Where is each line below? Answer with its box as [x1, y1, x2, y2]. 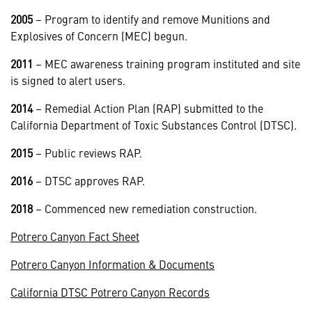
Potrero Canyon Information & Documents [10, 256, 214, 272]
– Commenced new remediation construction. [36, 200, 257, 216]
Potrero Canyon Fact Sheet [10, 228, 139, 244]
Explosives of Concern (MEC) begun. [10, 27, 187, 43]
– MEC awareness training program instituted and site [33, 55, 300, 71]
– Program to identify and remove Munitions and [33, 10, 270, 26]
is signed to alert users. [10, 72, 125, 88]
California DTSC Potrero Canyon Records [10, 283, 210, 299]
